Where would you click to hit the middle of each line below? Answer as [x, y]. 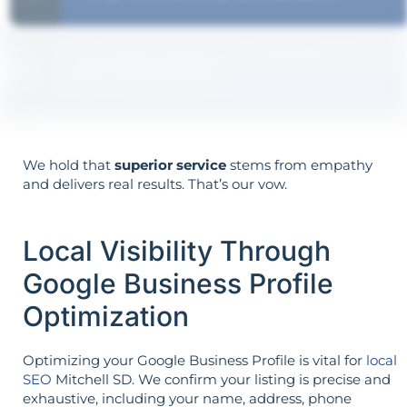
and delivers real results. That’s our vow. [155, 184]
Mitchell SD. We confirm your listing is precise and [221, 379]
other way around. [154, 78]
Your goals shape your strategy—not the [231, 57]
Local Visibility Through [177, 250]
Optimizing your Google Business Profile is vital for [194, 360]
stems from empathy [299, 165]
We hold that [69, 165]
